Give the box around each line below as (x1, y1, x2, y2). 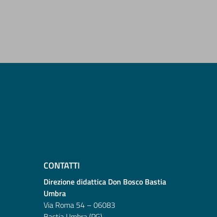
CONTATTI (44, 159, 80, 172)
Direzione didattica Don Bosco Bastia (44, 176, 166, 188)
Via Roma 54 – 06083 (44, 199, 115, 211)
